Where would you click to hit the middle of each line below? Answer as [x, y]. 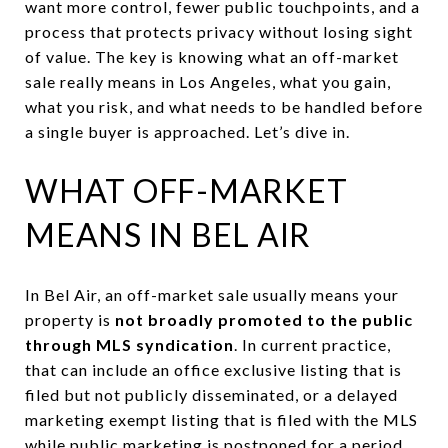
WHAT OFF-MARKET [186, 190]
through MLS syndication [129, 344]
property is [70, 319]
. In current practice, [312, 344]
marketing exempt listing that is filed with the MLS [221, 419]
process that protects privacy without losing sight [219, 31]
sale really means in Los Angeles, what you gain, [208, 81]
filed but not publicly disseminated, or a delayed [211, 394]
